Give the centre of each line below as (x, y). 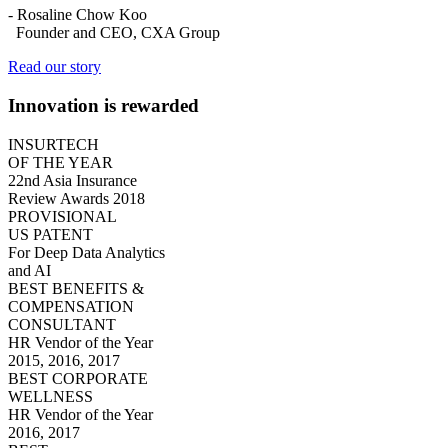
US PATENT (50, 234)
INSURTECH (53, 144)
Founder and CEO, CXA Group (114, 33)
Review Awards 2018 (76, 198)
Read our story (54, 67)
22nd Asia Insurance (72, 180)
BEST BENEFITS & (76, 288)
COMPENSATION (71, 306)
